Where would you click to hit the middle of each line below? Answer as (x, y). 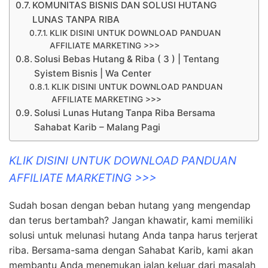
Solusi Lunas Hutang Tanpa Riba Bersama (125, 112)
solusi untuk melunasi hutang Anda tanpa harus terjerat (133, 235)
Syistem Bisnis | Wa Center (93, 73)
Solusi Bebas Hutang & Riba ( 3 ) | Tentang (127, 59)
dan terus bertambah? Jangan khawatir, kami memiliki (131, 220)
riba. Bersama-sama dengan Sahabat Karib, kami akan (131, 250)
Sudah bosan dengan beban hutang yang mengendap (130, 205)
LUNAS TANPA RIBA (76, 19)
